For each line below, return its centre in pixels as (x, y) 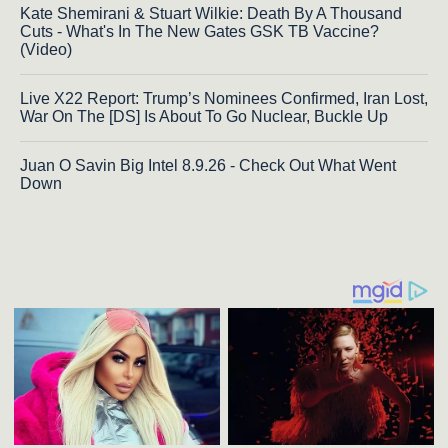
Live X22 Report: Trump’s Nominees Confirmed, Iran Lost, (224, 99)
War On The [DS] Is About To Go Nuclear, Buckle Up (204, 117)
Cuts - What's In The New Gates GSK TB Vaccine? (199, 32)
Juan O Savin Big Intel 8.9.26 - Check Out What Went (208, 166)
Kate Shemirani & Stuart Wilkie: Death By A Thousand (211, 14)
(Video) (46, 50)
